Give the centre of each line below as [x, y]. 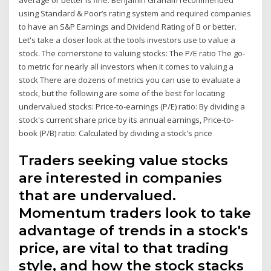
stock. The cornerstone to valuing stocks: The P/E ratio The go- [132, 53]
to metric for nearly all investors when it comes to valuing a [126, 66]
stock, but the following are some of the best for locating [122, 93]
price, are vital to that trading [124, 248]
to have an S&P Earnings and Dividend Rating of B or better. [128, 26]
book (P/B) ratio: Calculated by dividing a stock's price [116, 133]
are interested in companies [121, 178]
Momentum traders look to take [135, 213]
